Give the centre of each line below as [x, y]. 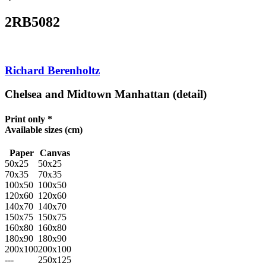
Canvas [55, 153]
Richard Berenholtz [52, 70]
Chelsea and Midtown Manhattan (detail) [106, 94]
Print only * [28, 119]
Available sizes [34, 129]
